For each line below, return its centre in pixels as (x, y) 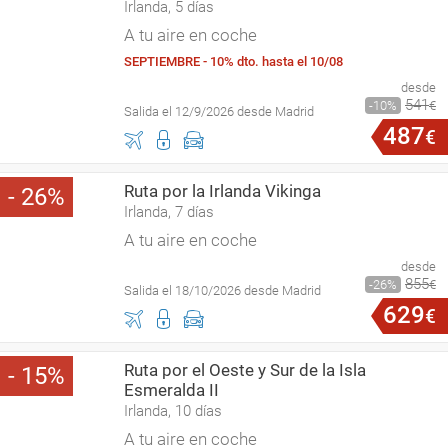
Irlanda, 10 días (173, 411)
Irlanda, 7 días (169, 212)
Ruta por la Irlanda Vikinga (222, 191)
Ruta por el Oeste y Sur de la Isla (245, 370)
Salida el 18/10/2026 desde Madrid (222, 290)
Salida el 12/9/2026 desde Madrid (219, 111)
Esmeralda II (171, 390)
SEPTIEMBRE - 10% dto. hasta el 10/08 (233, 61)
